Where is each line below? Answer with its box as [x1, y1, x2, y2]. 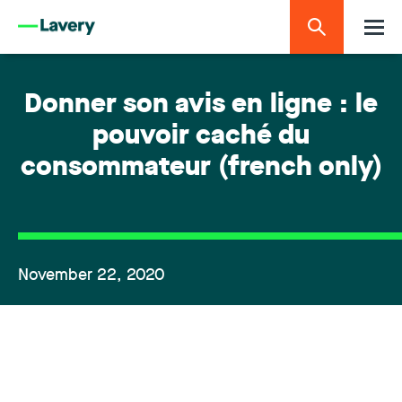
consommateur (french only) [20, 155, 382, 181]
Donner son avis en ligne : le [24, 92, 378, 118]
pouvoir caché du [92, 124, 310, 150]
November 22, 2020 [18, 267, 165, 284]
